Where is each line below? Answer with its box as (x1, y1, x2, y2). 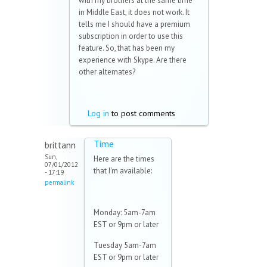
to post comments (109, 108, 175, 119)
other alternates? (79, 67, 135, 77)
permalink (45, 178, 74, 187)
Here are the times (94, 154, 154, 164)
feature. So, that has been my (79, 43, 175, 54)
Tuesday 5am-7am (94, 240, 156, 251)
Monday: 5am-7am (94, 207, 156, 218)
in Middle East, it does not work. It (79, 7, 190, 18)
